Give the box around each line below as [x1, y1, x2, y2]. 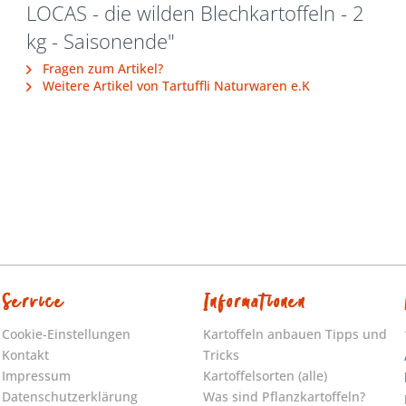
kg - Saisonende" [26, 26, 176, 55]
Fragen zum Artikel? [39, 59, 164, 77]
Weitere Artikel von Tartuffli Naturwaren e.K [39, 76, 311, 94]
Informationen [203, 290, 306, 314]
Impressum [2, 366, 72, 384]
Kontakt [2, 345, 50, 363]
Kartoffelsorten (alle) [203, 366, 327, 384]
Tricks [203, 345, 239, 363]
